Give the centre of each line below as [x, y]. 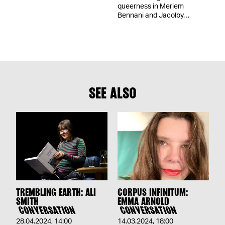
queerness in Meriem [151, 7]
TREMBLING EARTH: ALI [56, 193]
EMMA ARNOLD [144, 202]
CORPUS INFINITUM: [153, 193]
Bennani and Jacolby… [154, 16]
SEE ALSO [113, 93]
